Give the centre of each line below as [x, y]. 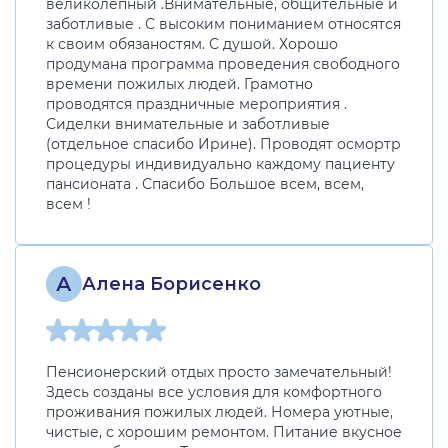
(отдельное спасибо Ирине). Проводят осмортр [223, 144]
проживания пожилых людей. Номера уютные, [219, 412]
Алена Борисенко [171, 283]
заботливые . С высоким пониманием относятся [223, 24]
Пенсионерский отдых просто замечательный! [219, 372]
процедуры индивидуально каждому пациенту [220, 164]
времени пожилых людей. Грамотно [179, 84]
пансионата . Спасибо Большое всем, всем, [205, 184]
